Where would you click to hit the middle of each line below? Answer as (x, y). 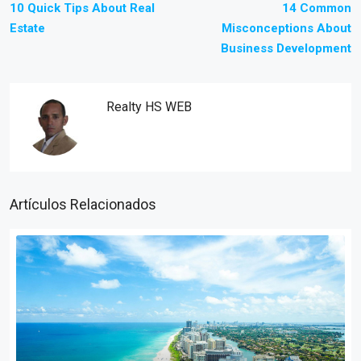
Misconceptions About (286, 29)
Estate (27, 29)
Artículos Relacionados (83, 205)
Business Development (286, 49)
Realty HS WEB (149, 107)
